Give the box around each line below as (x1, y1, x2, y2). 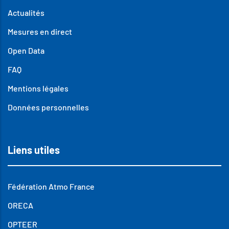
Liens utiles (8, 143, 60, 156)
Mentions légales (8, 83, 68, 93)
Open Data (8, 45, 44, 55)
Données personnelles (8, 102, 89, 112)
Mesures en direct (8, 26, 72, 36)
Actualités (8, 7, 44, 17)
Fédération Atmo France (8, 181, 95, 191)
